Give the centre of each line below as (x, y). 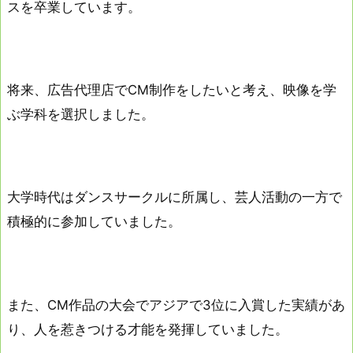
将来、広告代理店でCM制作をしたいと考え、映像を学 (172, 90)
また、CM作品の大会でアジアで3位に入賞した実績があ (176, 305)
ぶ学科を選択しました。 (81, 115)
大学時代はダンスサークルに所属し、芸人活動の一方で (175, 197)
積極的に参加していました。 (94, 222)
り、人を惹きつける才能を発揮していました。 (148, 329)
